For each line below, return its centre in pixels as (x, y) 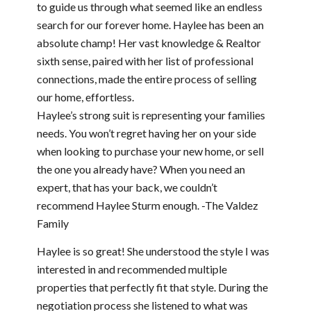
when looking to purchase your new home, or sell (150, 151)
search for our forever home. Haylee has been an (150, 25)
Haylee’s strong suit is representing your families (151, 115)
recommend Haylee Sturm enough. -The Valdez (147, 205)
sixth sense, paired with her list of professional (145, 61)
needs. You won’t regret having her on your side (146, 133)
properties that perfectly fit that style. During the (152, 287)
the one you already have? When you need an (141, 169)
